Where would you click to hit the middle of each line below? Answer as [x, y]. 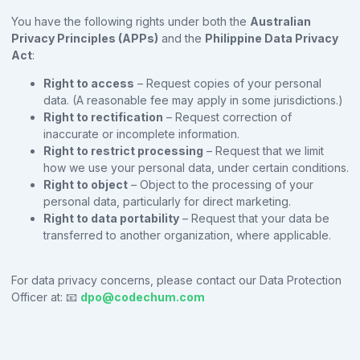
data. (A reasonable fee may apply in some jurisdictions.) [193, 100]
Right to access [89, 83]
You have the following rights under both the [129, 21]
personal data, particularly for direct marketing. [167, 201]
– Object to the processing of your [221, 184]
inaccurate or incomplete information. [141, 133]
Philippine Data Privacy [272, 38]
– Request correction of [227, 117]
